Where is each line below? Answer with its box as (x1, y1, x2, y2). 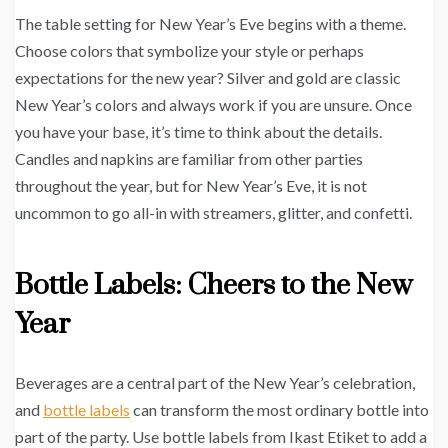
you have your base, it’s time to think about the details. (15, 121, 382, 141)
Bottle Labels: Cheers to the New (15, 267, 412, 303)
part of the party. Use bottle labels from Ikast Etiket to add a (15, 426, 427, 446)
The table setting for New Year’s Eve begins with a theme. (15, 13, 406, 33)
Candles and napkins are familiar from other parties (15, 148, 363, 168)
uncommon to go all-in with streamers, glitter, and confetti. (15, 202, 412, 222)
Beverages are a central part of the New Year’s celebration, (15, 372, 415, 392)
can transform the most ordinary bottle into (130, 399, 429, 419)
